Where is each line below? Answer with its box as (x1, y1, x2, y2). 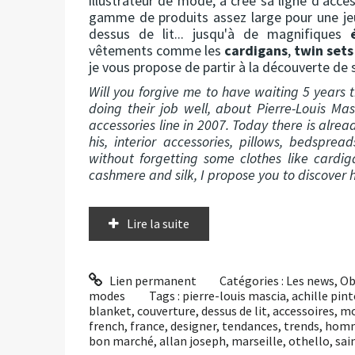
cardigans (224, 40, 288, 59)
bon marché (89, 332, 154, 349)
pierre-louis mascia (181, 287, 286, 303)
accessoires (273, 302, 334, 319)
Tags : (148, 287, 182, 303)
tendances (222, 317, 278, 334)
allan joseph (159, 332, 226, 349)
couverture (137, 302, 196, 319)
